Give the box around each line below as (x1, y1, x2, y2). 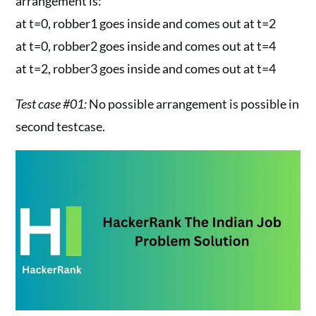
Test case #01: (16, 96, 87, 112)
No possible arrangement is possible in (87, 96, 300, 112)
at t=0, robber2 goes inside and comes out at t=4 (16, 38, 276, 54)
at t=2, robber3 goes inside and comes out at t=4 (16, 61, 276, 77)
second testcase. (16, 119, 106, 135)
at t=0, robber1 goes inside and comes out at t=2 (16, 16, 276, 32)
